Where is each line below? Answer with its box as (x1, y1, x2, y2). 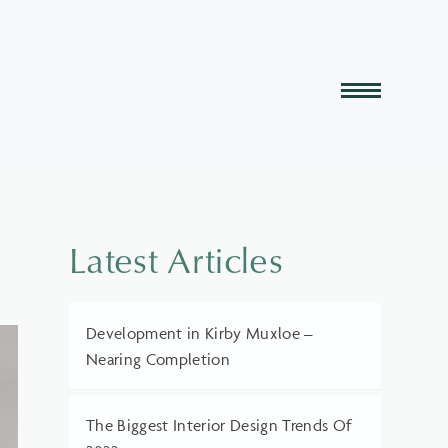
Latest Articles (68, 234, 284, 285)
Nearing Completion (85, 349, 231, 370)
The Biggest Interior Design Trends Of (85, 415, 353, 436)
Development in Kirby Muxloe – (85, 323, 314, 344)
